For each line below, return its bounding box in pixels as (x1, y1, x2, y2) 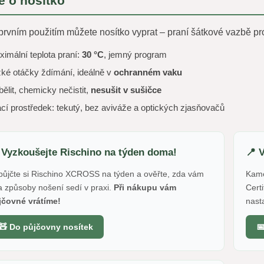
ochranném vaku (113, 67, 182, 77)
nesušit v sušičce (90, 85, 161, 95)
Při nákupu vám (113, 183, 176, 192)
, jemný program (103, 49, 167, 60)
